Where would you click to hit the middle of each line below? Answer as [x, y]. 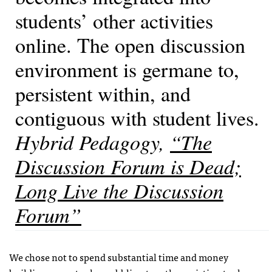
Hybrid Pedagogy [87, 142]
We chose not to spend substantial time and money [119, 257]
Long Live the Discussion [119, 191]
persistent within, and [103, 94]
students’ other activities [114, 21]
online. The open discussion [130, 45]
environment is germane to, [127, 70]
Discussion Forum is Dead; [128, 166]
